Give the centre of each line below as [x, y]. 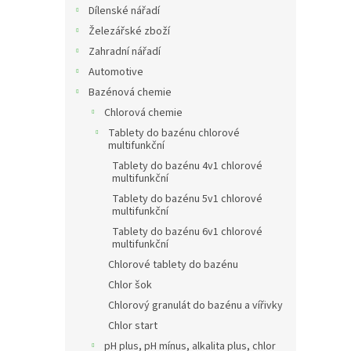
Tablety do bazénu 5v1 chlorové [187, 199]
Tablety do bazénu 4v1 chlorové [187, 166]
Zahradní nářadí [125, 51]
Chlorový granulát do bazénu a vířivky [195, 305]
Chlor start [133, 326]
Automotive [116, 72]
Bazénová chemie [130, 92]
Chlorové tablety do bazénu [173, 264]
